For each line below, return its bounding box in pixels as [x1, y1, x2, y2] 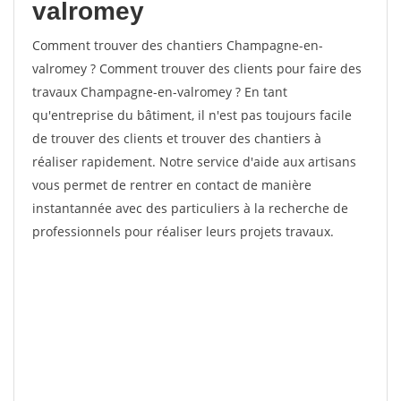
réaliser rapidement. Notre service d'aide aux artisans [32, 153, 356, 170]
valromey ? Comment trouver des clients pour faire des [32, 60, 362, 77]
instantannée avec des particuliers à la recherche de [32, 200, 348, 217]
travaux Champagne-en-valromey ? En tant [32, 83, 287, 100]
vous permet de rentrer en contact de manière [32, 176, 311, 193]
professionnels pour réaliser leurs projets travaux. [32, 223, 334, 240]
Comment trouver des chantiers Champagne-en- [32, 37, 323, 54]
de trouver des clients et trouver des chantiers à [32, 130, 321, 147]
